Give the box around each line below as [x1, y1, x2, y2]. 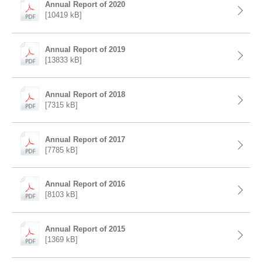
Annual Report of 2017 [45, 135, 126, 144]
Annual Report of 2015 [45, 225, 126, 234]
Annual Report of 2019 [45, 45, 126, 54]
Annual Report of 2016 [45, 180, 126, 189]
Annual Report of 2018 [45, 89, 126, 99]
